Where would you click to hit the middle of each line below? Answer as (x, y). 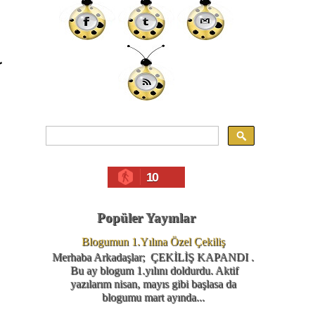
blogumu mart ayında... (153, 297)
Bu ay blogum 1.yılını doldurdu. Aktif (153, 271)
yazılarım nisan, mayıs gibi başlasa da (153, 284)
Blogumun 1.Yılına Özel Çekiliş (153, 242)
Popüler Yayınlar (146, 218)
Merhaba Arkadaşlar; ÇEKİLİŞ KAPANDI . (153, 257)
